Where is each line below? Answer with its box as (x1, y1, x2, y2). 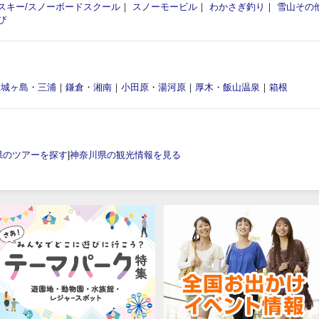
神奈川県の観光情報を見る (70, 149, 181, 160)
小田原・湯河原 (121, 81, 186, 93)
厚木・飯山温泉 (195, 81, 260, 93)
